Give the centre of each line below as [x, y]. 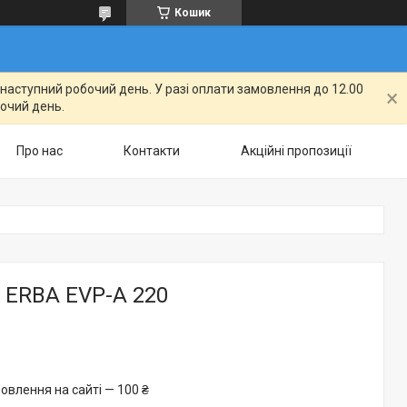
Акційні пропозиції [296, 151]
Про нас [40, 151]
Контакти [152, 151]
